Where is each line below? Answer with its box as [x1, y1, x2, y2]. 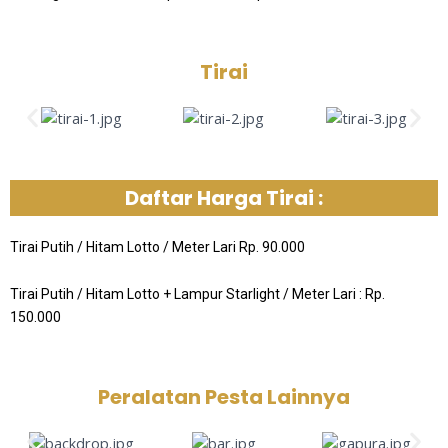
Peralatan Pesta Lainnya [98, 382, 350, 411]
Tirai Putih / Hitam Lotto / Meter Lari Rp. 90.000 [10, 238, 305, 255]
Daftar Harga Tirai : [125, 183, 323, 212]
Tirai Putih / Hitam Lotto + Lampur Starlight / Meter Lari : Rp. [10, 286, 385, 303]
